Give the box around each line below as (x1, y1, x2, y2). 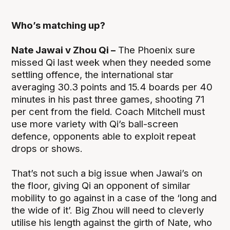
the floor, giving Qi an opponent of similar (11, 179, 191, 191)
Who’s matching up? (11, 19, 106, 31)
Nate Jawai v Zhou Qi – (11, 44, 116, 56)
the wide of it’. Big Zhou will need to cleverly (11, 204, 205, 216)
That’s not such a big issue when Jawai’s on (11, 167, 203, 179)
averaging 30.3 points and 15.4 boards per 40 (11, 81, 213, 93)
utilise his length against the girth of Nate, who (11, 216, 213, 228)
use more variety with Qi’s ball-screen (11, 118, 179, 130)
